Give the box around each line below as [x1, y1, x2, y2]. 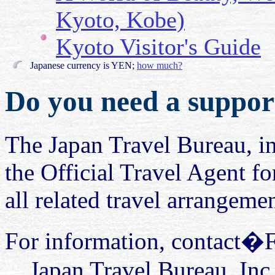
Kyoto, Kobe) [56, 7, 185, 33]
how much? [137, 60, 182, 71]
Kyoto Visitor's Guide [56, 34, 261, 60]
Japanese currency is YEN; [30, 60, 137, 71]
